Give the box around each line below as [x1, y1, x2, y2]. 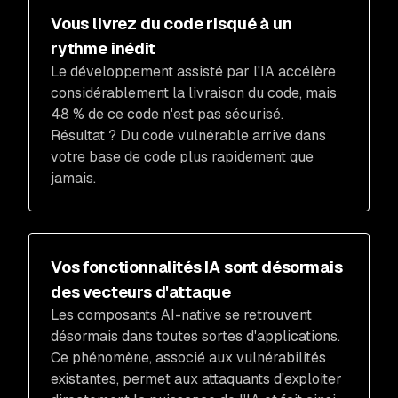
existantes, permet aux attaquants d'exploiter [51, 369, 342, 388]
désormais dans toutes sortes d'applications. [51, 326, 340, 346]
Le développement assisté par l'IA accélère [51, 61, 336, 81]
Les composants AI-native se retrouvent [51, 305, 312, 324]
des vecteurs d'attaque [51, 281, 232, 302]
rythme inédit [51, 37, 155, 59]
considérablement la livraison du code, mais [51, 83, 337, 102]
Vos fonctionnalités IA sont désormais [51, 256, 343, 277]
